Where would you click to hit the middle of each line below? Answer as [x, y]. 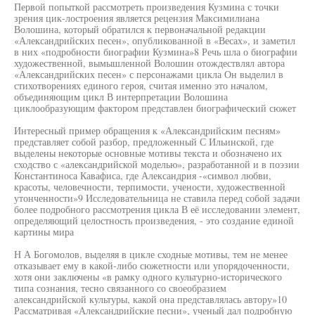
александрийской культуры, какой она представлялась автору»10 [150, 299]
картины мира [44, 232]
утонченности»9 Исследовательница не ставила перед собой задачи [157, 198]
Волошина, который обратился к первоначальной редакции [140, 29]
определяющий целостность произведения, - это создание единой [154, 220]
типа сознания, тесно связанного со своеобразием [120, 288]
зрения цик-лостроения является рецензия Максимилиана [137, 18]
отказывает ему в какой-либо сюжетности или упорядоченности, [152, 265]
